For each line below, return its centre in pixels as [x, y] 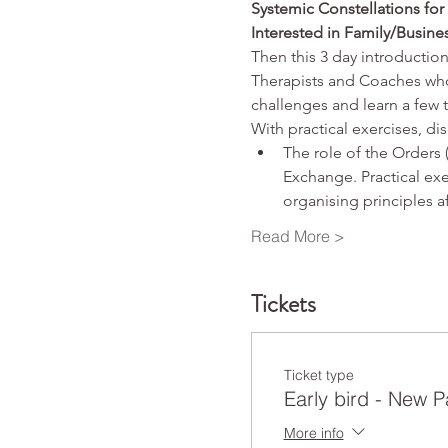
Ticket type [318, 375]
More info [313, 432]
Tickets [283, 304]
